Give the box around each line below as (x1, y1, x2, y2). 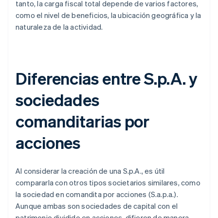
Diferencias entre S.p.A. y (16, 68, 198, 89)
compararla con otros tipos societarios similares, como (16, 178, 200, 188)
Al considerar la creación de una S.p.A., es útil (16, 166, 165, 176)
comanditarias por (16, 110, 150, 132)
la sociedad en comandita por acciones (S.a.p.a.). (16, 189, 178, 200)
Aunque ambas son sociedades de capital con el (16, 201, 178, 211)
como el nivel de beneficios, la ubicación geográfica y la (16, 10, 201, 20)
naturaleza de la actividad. (16, 22, 103, 32)
